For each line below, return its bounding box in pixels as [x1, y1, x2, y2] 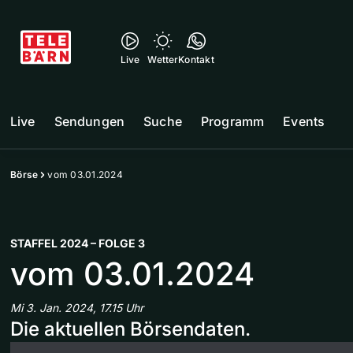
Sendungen [54, 113, 125, 129]
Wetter [147, 54, 179, 65]
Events [283, 113, 325, 129]
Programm [200, 113, 265, 129]
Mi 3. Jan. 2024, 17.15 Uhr [10, 301, 143, 314]
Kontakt [178, 54, 214, 65]
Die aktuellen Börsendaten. [10, 318, 251, 340]
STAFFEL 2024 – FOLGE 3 [10, 236, 145, 250]
